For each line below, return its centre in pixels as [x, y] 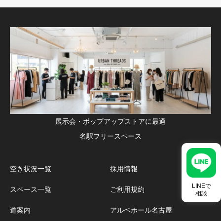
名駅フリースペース [110, 136]
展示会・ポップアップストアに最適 [110, 121]
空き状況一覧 [31, 168]
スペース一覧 [31, 189]
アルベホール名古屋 [141, 210]
